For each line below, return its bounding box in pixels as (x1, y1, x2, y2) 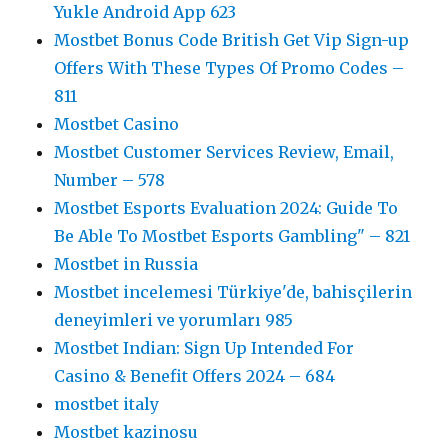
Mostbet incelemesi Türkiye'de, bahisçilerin (54, 281, 413, 302)
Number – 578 (54, 169, 166, 190)
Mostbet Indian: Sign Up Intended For (54, 337, 355, 358)
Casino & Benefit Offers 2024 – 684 (54, 365, 336, 386)
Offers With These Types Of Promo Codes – (54, 57, 405, 78)
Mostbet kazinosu (54, 421, 199, 442)
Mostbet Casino (54, 113, 180, 134)
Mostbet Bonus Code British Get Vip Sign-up (54, 29, 410, 50)
